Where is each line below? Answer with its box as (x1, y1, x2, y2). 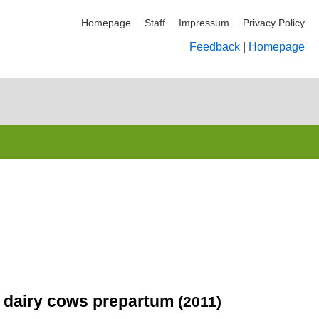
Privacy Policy (243, 17, 305, 28)
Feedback (189, 41, 240, 53)
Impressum (179, 17, 229, 28)
